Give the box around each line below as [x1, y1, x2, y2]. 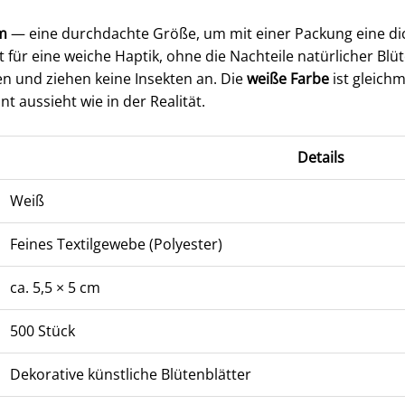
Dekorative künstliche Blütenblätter [9, 364, 251, 385]
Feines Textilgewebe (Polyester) [9, 234, 222, 255]
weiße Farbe [246, 68, 329, 89]
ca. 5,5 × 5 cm [9, 278, 100, 298]
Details [297, 147, 345, 168]
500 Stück [9, 321, 75, 342]
